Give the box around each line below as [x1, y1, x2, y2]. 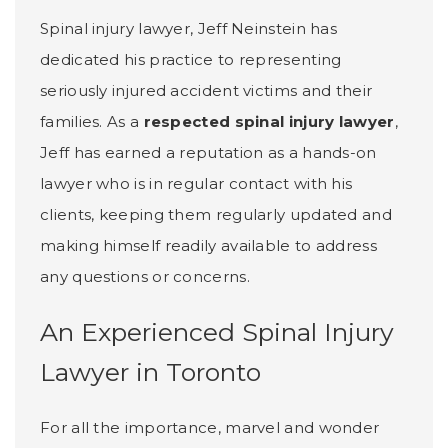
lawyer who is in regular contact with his [40, 173, 353, 193]
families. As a [40, 111, 144, 131]
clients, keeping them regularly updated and [40, 204, 392, 224]
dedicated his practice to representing [40, 49, 342, 69]
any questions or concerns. [40, 266, 250, 286]
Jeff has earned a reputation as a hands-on [40, 142, 377, 162]
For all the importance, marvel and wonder [40, 417, 380, 437]
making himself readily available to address [40, 235, 377, 255]
